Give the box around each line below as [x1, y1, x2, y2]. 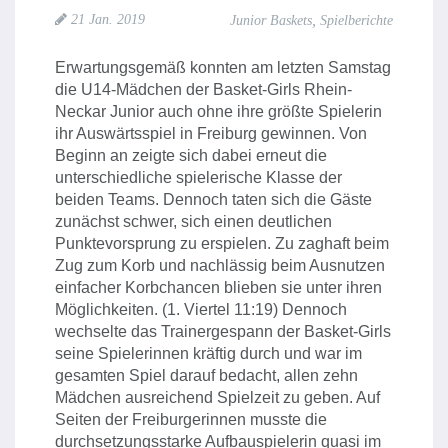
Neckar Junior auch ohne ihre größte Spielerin [55, 103, 382, 120]
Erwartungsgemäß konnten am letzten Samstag [55, 59, 391, 76]
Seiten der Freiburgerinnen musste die [55, 411, 327, 428]
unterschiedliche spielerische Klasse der [55, 169, 342, 186]
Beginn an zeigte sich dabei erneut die [55, 147, 327, 164]
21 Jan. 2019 [71, 12, 145, 27]
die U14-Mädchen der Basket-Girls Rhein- [55, 81, 352, 98]
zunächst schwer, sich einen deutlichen [55, 213, 332, 230]
